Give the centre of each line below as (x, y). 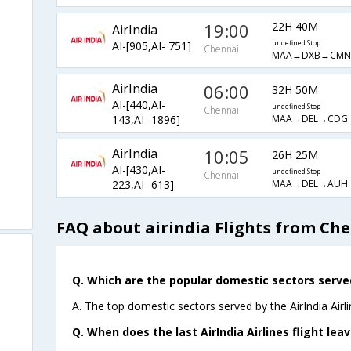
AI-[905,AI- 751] (151, 45)
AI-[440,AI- (138, 105)
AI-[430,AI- (138, 170)
